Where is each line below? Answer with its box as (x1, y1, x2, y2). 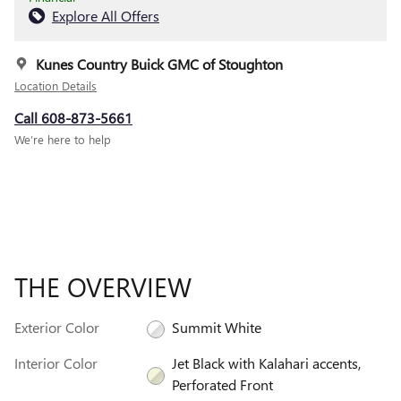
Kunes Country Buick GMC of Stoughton (36, 55, 283, 74)
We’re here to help (14, 132, 111, 148)
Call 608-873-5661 (14, 108, 132, 128)
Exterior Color (14, 318, 99, 337)
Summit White (171, 318, 261, 337)
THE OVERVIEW (14, 269, 192, 305)
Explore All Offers (52, 6, 159, 26)
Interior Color (14, 354, 98, 373)
